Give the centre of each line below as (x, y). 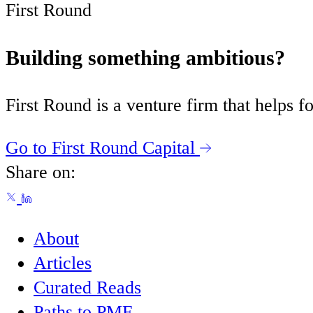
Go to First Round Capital (100, 147)
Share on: (41, 172)
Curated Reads (87, 288)
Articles (63, 263)
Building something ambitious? (145, 57)
